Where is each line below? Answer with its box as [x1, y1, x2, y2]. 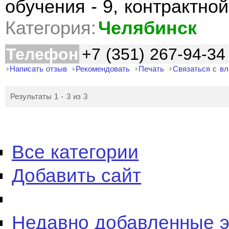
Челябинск [98, 18, 197, 38]
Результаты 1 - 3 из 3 [10, 92, 88, 101]
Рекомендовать [76, 64, 130, 73]
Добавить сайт [12, 165, 142, 186]
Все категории [12, 142, 139, 163]
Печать [139, 64, 165, 73]
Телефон [6, 45, 78, 63]
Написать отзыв [10, 64, 67, 73]
